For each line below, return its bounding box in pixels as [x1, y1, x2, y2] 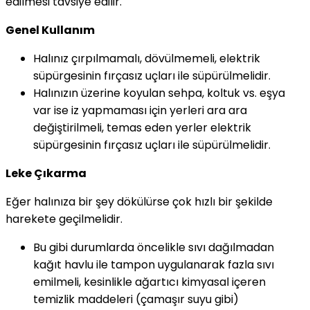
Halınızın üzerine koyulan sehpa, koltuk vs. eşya [33, 84, 285, 101]
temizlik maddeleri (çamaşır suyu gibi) [33, 291, 239, 307]
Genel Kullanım [6, 21, 95, 38]
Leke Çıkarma [6, 165, 86, 181]
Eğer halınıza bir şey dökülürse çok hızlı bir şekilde [6, 193, 273, 210]
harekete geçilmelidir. [6, 210, 122, 227]
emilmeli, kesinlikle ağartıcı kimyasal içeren [33, 273, 266, 290]
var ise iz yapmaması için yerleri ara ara [33, 102, 247, 118]
